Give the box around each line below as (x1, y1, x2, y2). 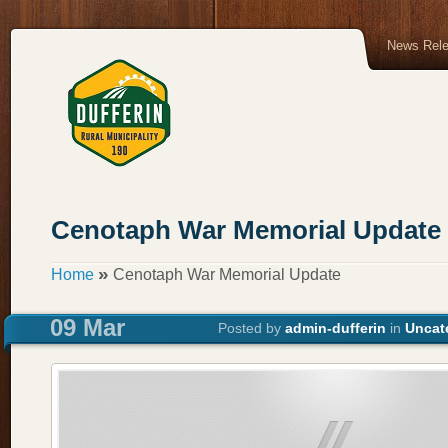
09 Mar (50, 314, 125, 342)
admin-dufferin (285, 320, 386, 337)
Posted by (218, 320, 285, 337)
